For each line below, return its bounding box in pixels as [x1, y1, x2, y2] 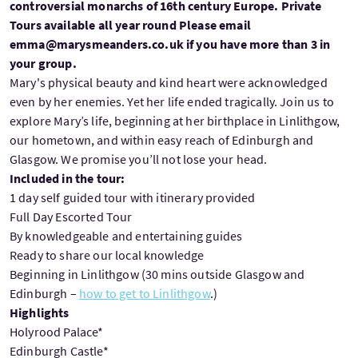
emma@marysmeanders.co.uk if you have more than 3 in [10, 35, 331, 52]
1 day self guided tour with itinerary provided [10, 189, 256, 205]
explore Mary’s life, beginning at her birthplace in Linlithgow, [10, 112, 340, 129]
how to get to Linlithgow [78, 284, 210, 301]
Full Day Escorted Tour [10, 208, 133, 225]
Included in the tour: [10, 169, 125, 186]
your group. [10, 54, 77, 71]
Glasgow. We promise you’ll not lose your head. [10, 150, 268, 167]
